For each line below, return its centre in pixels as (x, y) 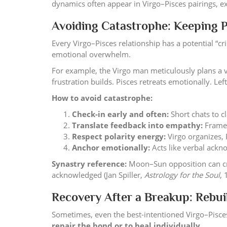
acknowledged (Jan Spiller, (98, 175)
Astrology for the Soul (182, 175)
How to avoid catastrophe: (102, 98)
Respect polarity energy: (119, 136)
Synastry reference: (89, 164)
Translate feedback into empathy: (137, 125)
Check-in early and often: (120, 114)
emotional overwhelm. (91, 54)
